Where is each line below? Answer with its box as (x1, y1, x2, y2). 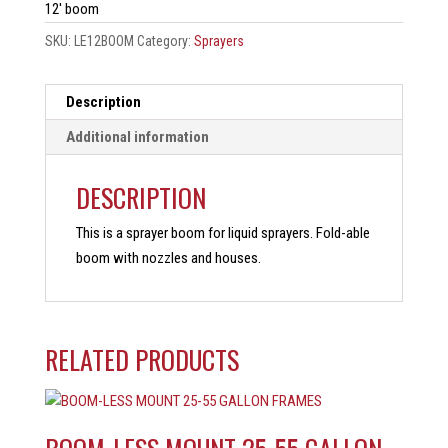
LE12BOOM (73, 32, 134, 49)
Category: (136, 32, 194, 49)
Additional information (65, 127, 209, 146)
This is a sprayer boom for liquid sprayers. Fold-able (75, 223, 370, 242)
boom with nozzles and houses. (75, 248, 261, 267)
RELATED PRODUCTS (44, 339, 239, 379)
